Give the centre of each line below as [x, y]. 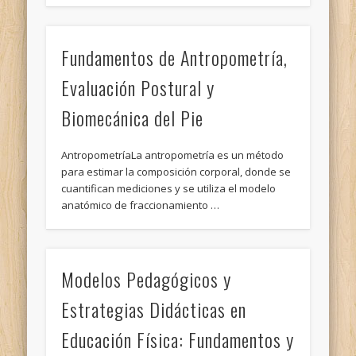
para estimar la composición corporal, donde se [176, 171]
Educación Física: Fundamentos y [178, 340]
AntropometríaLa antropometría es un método [173, 155]
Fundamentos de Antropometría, [175, 57]
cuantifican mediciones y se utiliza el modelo [169, 188]
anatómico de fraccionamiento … [141, 205]
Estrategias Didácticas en [154, 310]
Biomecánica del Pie [133, 117]
